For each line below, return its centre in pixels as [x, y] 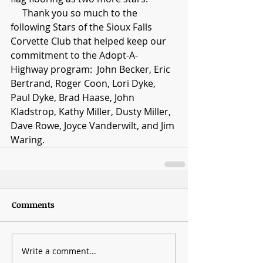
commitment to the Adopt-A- [74, 55]
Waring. [28, 140]
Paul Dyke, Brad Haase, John [74, 98]
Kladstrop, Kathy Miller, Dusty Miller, [92, 112]
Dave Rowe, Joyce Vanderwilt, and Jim [94, 126]
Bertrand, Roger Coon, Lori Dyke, [84, 84]
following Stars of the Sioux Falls [82, 27]
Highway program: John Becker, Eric [92, 70]
